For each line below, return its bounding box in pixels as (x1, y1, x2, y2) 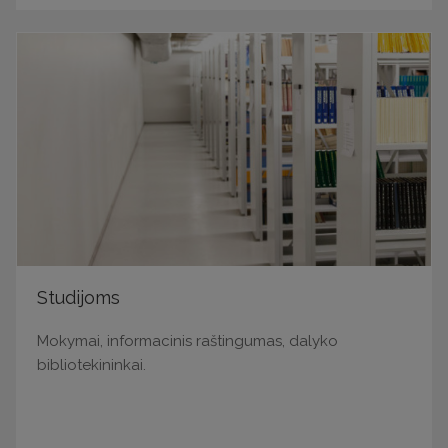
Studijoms (37, 286, 120, 308)
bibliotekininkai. (37, 355, 146, 374)
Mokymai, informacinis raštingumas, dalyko (37, 331, 338, 350)
